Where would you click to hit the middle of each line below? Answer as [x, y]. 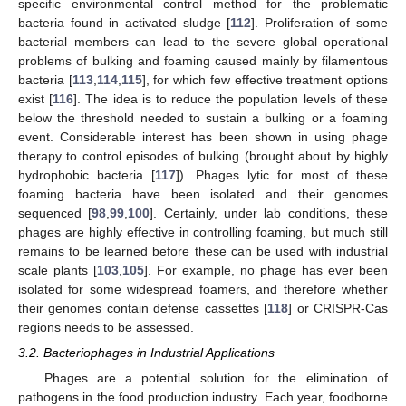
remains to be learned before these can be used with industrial [203, 251]
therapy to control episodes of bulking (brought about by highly [203, 156]
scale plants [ [58, 271]
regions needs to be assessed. [106, 328]
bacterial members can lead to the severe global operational [203, 42]
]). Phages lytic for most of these [282, 175]
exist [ [36, 99]
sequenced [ [55, 213]
